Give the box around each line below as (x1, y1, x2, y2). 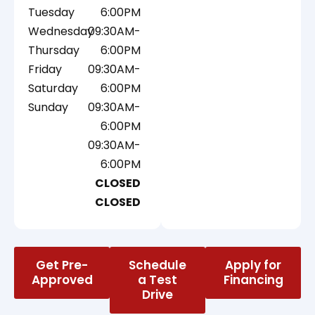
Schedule (129, 257, 186, 274)
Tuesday (28, 4, 75, 21)
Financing (223, 271, 283, 289)
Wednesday (28, 23, 94, 40)
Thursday (28, 42, 79, 59)
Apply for (225, 257, 281, 274)
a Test (138, 271, 177, 289)
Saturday (28, 80, 78, 97)
